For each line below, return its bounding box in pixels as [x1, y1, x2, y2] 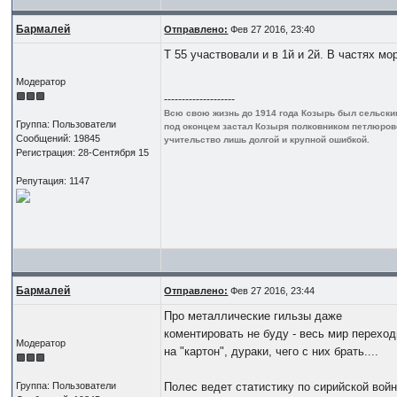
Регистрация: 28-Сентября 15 [16, 146, 150, 158]
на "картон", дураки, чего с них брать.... [164, 344, 379, 358]
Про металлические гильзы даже [164, 308, 343, 323]
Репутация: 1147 [16, 175, 90, 186]
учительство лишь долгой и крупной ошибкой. [164, 134, 370, 144]
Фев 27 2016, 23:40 [228, 23, 315, 35]
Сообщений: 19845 [16, 132, 101, 144]
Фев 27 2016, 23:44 [228, 284, 315, 296]
